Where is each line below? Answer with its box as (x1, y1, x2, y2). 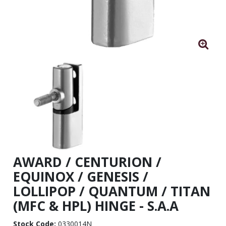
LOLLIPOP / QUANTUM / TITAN (13, 182, 210, 200)
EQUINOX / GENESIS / (13, 167, 148, 186)
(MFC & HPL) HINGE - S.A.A (13, 196, 179, 215)
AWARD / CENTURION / (13, 152, 161, 171)
